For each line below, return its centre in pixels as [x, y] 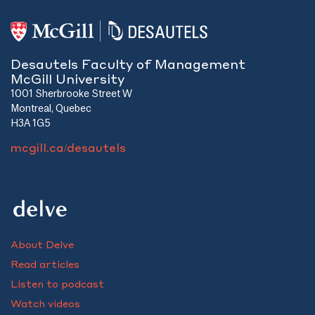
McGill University [67, 79]
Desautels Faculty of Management [128, 64]
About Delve [42, 244]
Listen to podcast [57, 284]
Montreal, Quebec [51, 108]
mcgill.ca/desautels [68, 148]
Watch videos [45, 303]
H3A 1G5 [31, 123]
